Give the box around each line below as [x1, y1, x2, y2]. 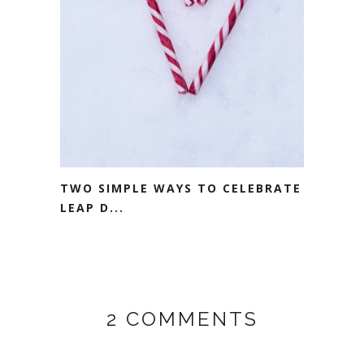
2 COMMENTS [106, 307, 258, 331]
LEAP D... [60, 200, 124, 216]
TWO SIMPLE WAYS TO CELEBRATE [60, 180, 301, 197]
